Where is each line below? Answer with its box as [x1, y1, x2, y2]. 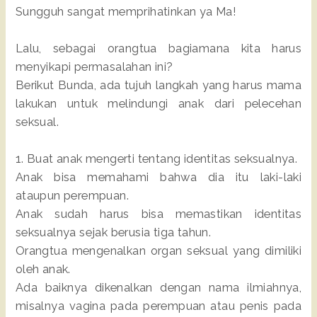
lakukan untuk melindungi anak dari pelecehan [15, 96, 302, 110]
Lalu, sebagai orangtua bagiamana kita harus [15, 41, 302, 55]
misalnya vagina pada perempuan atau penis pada [15, 299, 302, 313]
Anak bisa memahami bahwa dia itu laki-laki [15, 170, 302, 184]
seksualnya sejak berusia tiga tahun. [15, 225, 212, 239]
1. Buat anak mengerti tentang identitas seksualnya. [15, 151, 298, 166]
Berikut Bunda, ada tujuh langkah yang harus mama [15, 78, 302, 92]
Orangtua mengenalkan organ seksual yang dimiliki [15, 243, 302, 258]
